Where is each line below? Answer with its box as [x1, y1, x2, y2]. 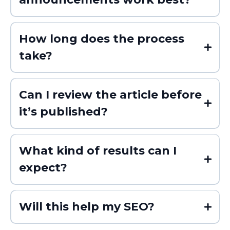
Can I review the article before [18, 88, 202, 102]
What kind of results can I [18, 144, 177, 158]
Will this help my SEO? [18, 200, 155, 214]
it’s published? [18, 105, 108, 119]
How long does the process [18, 32, 184, 46]
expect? [18, 161, 67, 175]
